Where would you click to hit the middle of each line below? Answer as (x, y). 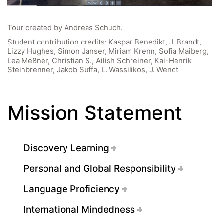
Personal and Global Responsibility (100, 168)
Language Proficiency (72, 189)
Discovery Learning (66, 148)
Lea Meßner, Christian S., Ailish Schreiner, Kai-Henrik (99, 60)
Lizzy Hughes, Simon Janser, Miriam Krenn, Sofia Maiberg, (108, 51)
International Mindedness (79, 209)
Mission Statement (95, 112)
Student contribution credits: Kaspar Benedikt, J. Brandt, (104, 42)
